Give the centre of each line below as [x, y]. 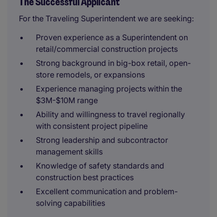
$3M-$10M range [67, 100]
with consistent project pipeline [92, 126]
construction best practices [85, 177]
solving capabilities [70, 203]
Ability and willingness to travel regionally [110, 114]
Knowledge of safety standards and [100, 166]
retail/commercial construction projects [107, 49]
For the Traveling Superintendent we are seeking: [106, 18]
